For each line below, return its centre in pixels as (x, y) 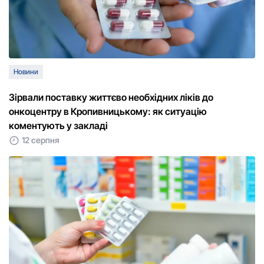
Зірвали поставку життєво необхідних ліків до (111, 98)
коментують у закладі (58, 126)
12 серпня (41, 140)
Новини (26, 72)
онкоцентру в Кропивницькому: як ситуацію (108, 112)
